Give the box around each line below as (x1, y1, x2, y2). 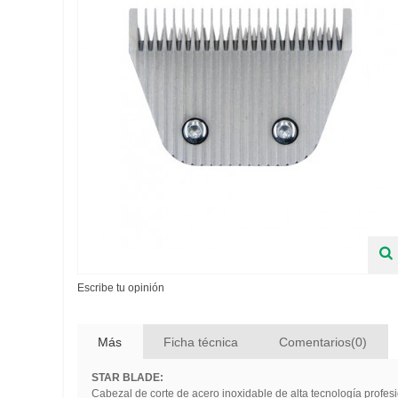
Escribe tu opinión (77, 281, 164, 294)
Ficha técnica (163, 334, 238, 349)
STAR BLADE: (91, 371, 163, 385)
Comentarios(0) (279, 334, 368, 349)
